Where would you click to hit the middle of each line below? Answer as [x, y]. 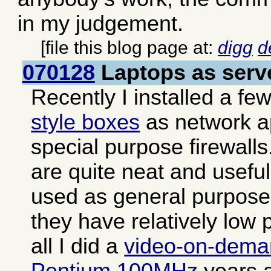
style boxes [86, 122]
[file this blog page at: [129, 47]
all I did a [78, 246]
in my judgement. [101, 23]
